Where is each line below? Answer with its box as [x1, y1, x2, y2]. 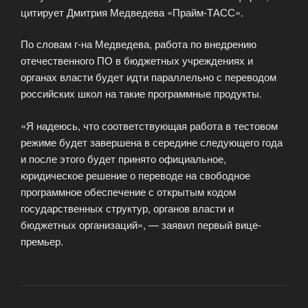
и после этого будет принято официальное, [21, 151, 226, 166]
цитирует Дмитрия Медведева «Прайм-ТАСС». [21, 4, 243, 19]
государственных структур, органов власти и [21, 200, 234, 215]
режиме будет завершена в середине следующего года [21, 134, 283, 149]
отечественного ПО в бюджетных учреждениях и [21, 53, 253, 68]
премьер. [21, 233, 63, 248]
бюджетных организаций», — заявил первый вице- [21, 217, 261, 232]
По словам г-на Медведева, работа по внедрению [21, 36, 256, 52]
